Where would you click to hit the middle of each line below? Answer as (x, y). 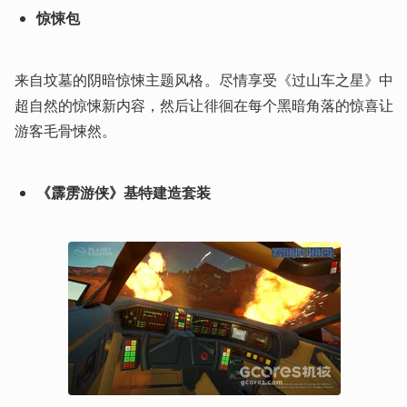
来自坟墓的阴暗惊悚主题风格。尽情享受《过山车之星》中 (204, 80)
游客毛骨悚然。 (65, 131)
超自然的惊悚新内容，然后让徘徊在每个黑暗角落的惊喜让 (204, 106)
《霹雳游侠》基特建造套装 (124, 193)
